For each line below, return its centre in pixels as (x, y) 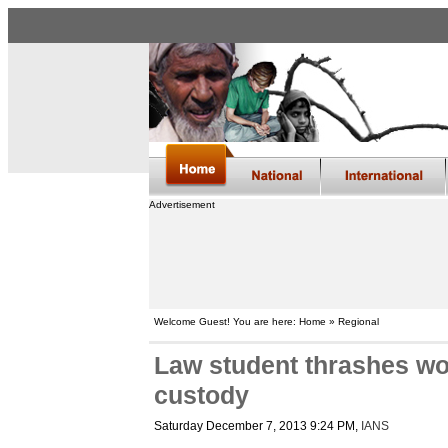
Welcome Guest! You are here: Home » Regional (266, 321)
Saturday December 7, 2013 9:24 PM (254, 426)
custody (201, 395)
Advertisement (181, 204)
